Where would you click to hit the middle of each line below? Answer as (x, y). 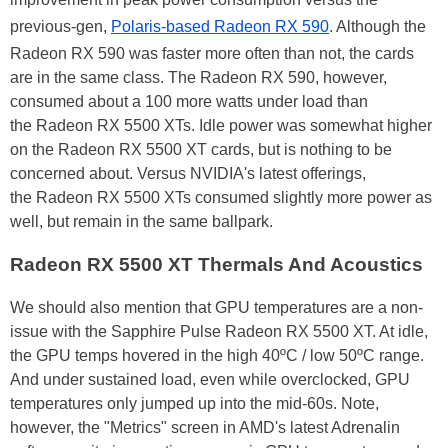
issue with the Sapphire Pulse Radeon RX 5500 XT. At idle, (219, 331)
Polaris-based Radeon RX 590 (220, 27)
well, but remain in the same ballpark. (141, 222)
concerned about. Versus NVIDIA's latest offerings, (188, 174)
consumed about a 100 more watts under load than (189, 102)
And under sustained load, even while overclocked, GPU (210, 379)
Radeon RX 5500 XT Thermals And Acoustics (216, 264)
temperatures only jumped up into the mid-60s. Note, (194, 403)
